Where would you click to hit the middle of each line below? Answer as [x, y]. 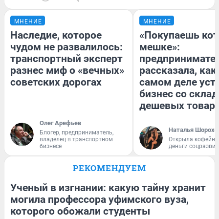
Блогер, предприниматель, [77, 132]
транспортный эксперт [66, 58]
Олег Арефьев [60, 123]
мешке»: [160, 47]
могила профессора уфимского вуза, [99, 199]
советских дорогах [56, 82]
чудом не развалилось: [66, 47]
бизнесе [51, 146]
